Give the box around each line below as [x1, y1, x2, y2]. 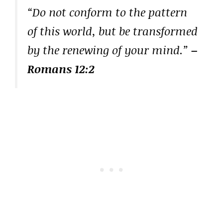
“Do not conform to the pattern [27, 4, 187, 20]
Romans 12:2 [27, 61, 95, 77]
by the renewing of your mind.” [27, 42, 191, 58]
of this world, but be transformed [27, 23, 198, 39]
